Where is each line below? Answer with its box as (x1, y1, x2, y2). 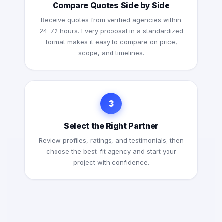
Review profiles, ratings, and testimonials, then (38, 136, 184, 145)
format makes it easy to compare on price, (45, 38, 177, 46)
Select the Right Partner (63, 121, 159, 131)
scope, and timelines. (78, 49, 144, 57)
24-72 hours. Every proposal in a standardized (39, 27, 183, 35)
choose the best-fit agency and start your (46, 147, 176, 156)
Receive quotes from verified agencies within (41, 16, 181, 24)
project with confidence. (73, 158, 149, 166)
